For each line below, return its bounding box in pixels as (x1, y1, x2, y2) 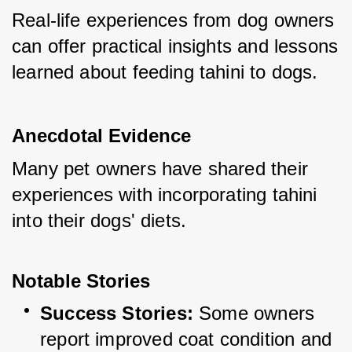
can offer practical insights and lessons (12, 35, 339, 57)
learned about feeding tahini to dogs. (12, 61, 318, 83)
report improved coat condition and (40, 328, 332, 350)
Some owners (192, 302, 321, 324)
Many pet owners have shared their (12, 158, 308, 180)
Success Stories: (40, 302, 193, 324)
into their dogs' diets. (12, 210, 187, 232)
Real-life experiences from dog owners (12, 9, 335, 31)
